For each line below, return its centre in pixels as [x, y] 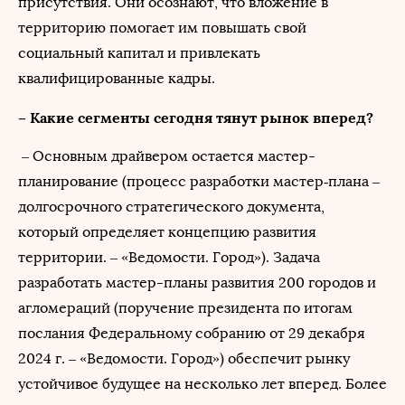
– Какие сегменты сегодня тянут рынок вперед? [196, 118]
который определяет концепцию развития [167, 232]
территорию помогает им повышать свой [162, 28]
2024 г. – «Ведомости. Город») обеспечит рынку [184, 358]
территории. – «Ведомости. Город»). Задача [169, 257]
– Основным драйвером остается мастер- [167, 156]
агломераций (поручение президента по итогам [185, 308]
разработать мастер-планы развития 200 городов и [197, 283]
